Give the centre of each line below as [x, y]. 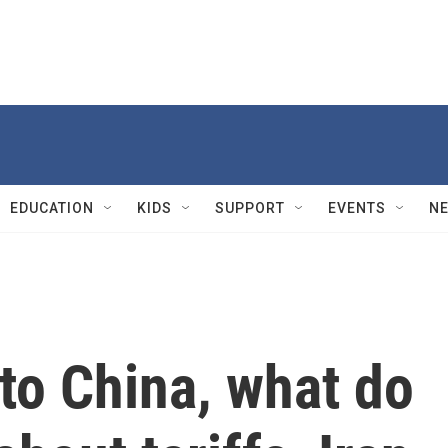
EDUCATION [52, 208]
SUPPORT [250, 208]
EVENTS [357, 208]
